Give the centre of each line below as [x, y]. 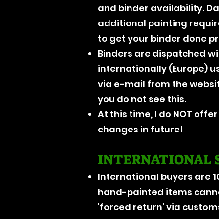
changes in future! [140, 129]
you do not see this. [142, 99]
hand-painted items [146, 192]
